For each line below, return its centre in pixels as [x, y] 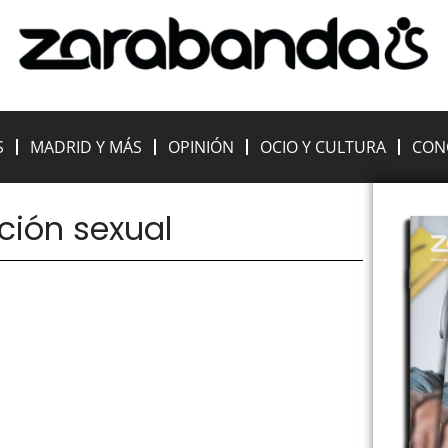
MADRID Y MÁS [86, 147]
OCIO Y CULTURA [323, 147]
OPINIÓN [201, 147]
